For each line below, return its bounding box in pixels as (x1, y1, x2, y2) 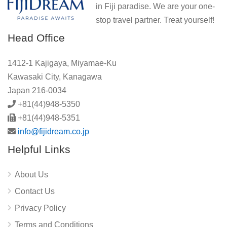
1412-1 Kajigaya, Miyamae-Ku (8, 58, 117, 67)
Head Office (8, 31, 65, 44)
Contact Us (15, 186, 55, 196)
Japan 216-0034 (8, 86, 66, 95)
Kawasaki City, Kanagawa (8, 72, 102, 81)
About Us (15, 170, 48, 179)
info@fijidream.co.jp (18, 127, 89, 136)
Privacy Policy (15, 203, 66, 212)
